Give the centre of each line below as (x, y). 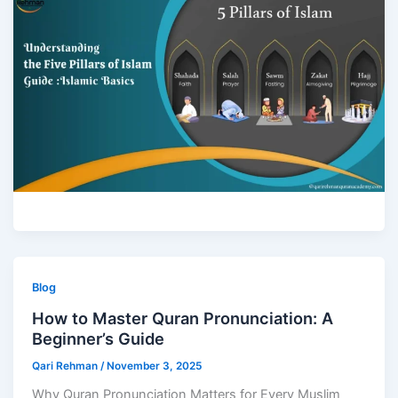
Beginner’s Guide (99, 338)
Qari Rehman (67, 366)
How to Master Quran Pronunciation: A (183, 318)
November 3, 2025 (155, 366)
